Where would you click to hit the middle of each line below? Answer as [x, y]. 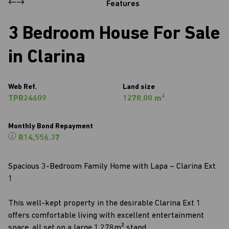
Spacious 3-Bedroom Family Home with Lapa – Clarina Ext [112, 167]
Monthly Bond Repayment [51, 127]
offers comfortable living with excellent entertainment [106, 216]
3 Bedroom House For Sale [114, 34]
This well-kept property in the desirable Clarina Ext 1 [105, 203]
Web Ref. [22, 87]
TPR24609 [27, 99]
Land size [139, 87]
